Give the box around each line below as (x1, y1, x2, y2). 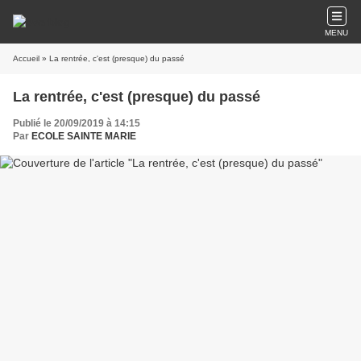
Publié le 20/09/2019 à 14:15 (13, 118, 140, 129)
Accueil (13, 54, 39, 63)
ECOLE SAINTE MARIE (31, 131, 136, 142)
